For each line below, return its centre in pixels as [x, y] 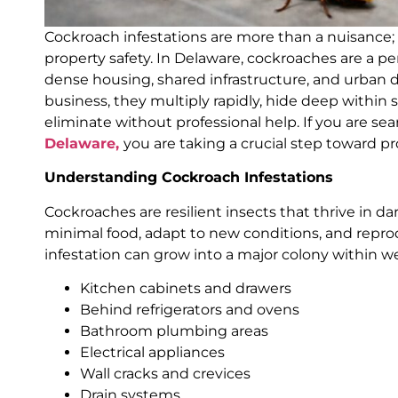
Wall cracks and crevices [165, 373]
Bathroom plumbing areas [174, 330]
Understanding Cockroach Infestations [189, 178]
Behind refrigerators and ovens [190, 309]
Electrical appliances [152, 352]
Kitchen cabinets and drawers [186, 288]
